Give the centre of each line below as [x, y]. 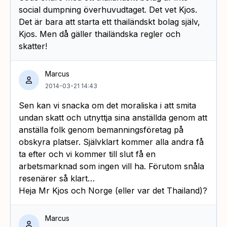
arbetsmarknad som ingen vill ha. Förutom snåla [111, 166]
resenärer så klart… [57, 178]
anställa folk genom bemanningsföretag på [101, 129]
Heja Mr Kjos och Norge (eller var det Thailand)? [113, 190]
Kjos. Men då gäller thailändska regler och [100, 34]
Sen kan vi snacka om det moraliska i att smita [107, 105]
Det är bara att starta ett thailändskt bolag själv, [109, 22]
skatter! [33, 46]
